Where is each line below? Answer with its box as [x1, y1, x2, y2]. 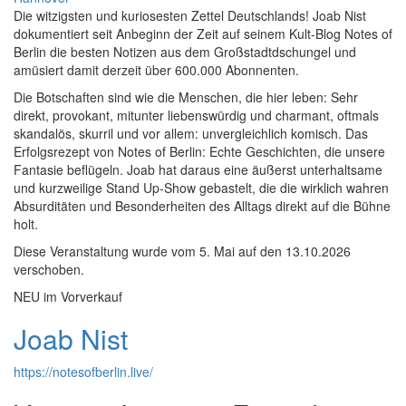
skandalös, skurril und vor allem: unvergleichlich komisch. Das [14, 124, 368, 143]
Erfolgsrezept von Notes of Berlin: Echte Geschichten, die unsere [14, 142, 385, 161]
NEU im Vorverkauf [14, 287, 122, 306]
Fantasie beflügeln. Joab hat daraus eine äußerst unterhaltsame [14, 160, 382, 179]
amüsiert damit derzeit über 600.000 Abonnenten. [14, 61, 299, 80]
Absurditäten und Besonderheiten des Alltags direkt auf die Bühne [14, 197, 391, 216]
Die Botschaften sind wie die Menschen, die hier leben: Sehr [14, 88, 358, 107]
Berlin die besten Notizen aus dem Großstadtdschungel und [14, 43, 356, 62]
